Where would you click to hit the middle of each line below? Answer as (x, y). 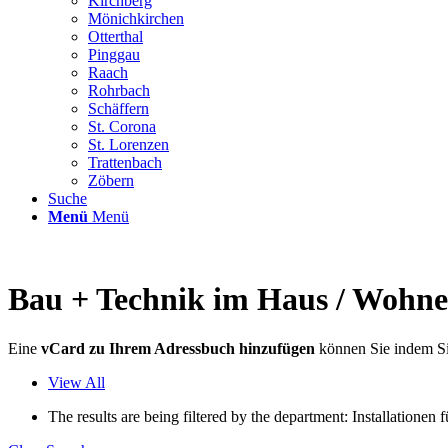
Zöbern (111, 180)
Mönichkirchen (136, 18)
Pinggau (114, 54)
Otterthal (115, 36)
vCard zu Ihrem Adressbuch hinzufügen (180, 348)
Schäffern (118, 108)
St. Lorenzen (128, 144)
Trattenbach (125, 162)
